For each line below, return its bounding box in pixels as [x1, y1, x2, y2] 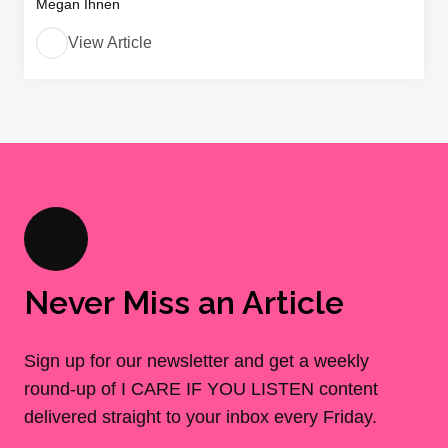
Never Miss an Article [24, 284, 344, 321]
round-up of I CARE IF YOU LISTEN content [24, 379, 378, 399]
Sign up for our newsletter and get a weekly [24, 351, 369, 371]
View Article [68, 34, 152, 51]
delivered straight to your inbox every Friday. [24, 407, 377, 427]
